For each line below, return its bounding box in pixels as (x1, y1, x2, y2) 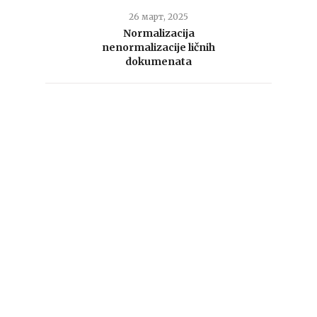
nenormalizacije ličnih (102, 41, 215, 54)
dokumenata (125, 55, 192, 68)
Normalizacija (122, 27, 195, 40)
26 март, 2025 (129, 11, 188, 22)
